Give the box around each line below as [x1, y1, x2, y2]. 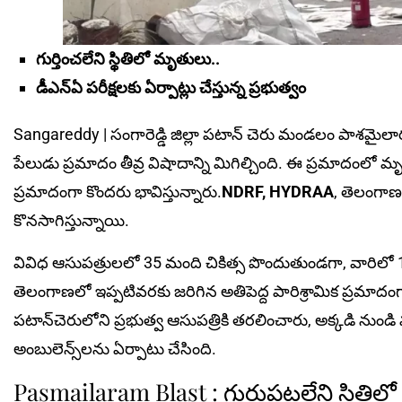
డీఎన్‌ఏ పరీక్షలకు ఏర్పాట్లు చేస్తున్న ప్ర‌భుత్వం [36, 77, 306, 97]
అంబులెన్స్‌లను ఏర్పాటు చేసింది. [13, 338, 216, 358]
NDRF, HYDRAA [222, 181, 334, 201]
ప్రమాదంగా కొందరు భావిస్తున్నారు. [13, 181, 222, 201]
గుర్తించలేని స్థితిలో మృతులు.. [36, 48, 220, 68]
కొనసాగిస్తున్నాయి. [13, 210, 129, 230]
